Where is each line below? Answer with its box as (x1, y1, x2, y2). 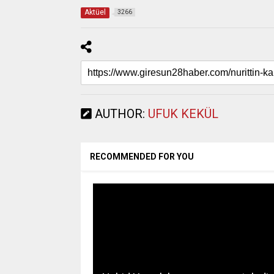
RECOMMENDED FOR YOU (89, 151, 194, 161)
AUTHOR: (91, 106, 148, 121)
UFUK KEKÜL (147, 106, 218, 121)
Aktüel (84, 7, 106, 17)
